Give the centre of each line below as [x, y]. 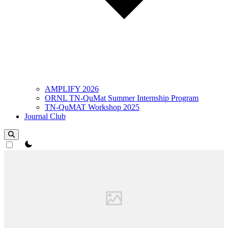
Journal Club [45, 116]
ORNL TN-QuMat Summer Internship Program [122, 98]
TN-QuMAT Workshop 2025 [92, 107]
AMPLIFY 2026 [72, 89]
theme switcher [40, 144]
